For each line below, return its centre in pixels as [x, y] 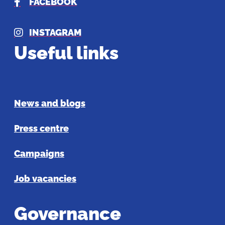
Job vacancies [45, 178]
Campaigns [39, 153]
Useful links [66, 53]
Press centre [41, 128]
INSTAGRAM [55, 33]
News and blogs [49, 103]
